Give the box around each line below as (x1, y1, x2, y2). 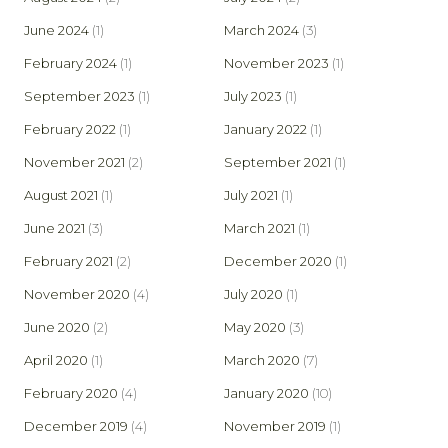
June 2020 (24, 319, 90, 336)
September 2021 (224, 154, 331, 171)
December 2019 (24, 418, 128, 435)
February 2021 (24, 253, 113, 270)
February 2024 (24, 55, 117, 72)
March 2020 (224, 352, 300, 369)
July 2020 (224, 286, 283, 303)
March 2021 (224, 220, 295, 237)
